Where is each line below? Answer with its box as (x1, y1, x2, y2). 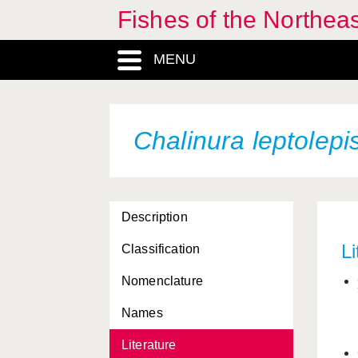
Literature (121, 338, 177, 352)
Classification (121, 242, 201, 256)
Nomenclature (121, 274, 203, 288)
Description (121, 210, 188, 224)
